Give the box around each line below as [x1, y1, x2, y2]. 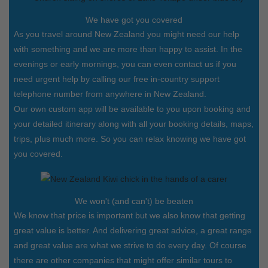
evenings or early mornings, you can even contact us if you [14, 59, 236, 69]
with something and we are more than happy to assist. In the [14, 44, 242, 54]
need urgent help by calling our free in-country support [14, 74, 220, 84]
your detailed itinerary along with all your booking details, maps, [14, 119, 254, 129]
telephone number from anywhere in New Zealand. [14, 89, 206, 99]
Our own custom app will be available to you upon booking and [14, 104, 251, 114]
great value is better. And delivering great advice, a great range [14, 226, 252, 236]
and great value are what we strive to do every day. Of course [14, 240, 246, 251]
